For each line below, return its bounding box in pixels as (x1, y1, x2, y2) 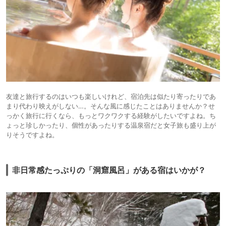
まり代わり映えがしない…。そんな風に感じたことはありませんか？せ (6, 102, 215, 110)
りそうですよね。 (6, 131, 59, 139)
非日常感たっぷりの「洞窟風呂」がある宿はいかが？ (12, 165, 206, 176)
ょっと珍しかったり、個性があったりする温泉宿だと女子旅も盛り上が (6, 121, 216, 130)
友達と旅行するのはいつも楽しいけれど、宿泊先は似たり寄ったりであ (6, 92, 216, 101)
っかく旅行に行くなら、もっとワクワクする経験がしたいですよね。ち (6, 111, 216, 120)
